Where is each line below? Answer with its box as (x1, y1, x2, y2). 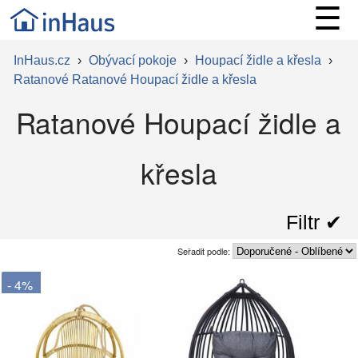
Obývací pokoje (88, 54, 177, 67)
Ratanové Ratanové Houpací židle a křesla (13, 73, 257, 86)
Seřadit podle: (177, 244, 233, 257)
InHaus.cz (13, 54, 70, 67)
